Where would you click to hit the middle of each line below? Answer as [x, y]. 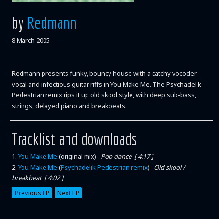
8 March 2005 [31, 40]
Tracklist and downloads [75, 139]
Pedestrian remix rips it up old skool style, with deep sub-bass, [104, 95]
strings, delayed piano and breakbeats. [69, 106]
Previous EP [32, 193]
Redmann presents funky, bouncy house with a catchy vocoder [104, 73]
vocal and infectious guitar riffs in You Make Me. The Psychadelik [107, 84]
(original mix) [80, 156]
